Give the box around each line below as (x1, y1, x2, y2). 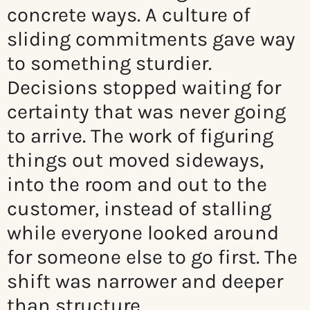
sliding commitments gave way (7, 27, 295, 51)
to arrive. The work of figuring (7, 124, 273, 148)
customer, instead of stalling (7, 197, 271, 221)
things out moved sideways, (7, 148, 264, 172)
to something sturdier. (7, 51, 212, 75)
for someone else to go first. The (7, 245, 298, 269)
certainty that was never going (7, 100, 286, 124)
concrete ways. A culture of (7, 3, 250, 27)
